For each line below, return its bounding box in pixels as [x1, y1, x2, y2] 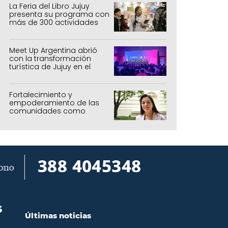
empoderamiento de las [9, 97, 99, 108]
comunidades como [9, 105, 85, 116]
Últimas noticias [24, 210, 91, 220]
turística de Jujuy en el [9, 61, 91, 72]
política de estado [9, 113, 77, 124]
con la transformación [9, 53, 91, 64]
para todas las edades [9, 25, 94, 36]
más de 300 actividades [9, 17, 98, 27]
